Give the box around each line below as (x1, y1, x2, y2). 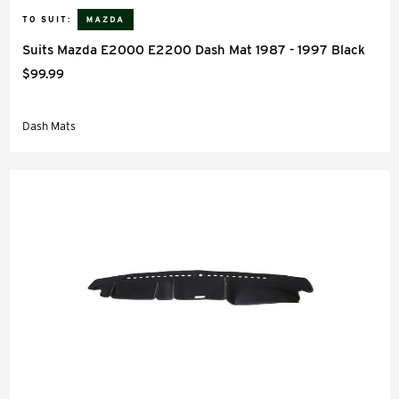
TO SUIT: (22, 14, 71, 24)
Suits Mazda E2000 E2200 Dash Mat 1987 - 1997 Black (22, 42, 365, 58)
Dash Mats (22, 119, 76, 133)
